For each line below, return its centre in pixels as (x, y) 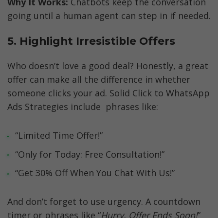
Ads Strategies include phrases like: (83, 107)
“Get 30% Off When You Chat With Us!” (95, 173)
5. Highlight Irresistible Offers (91, 41)
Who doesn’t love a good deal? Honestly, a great (108, 66)
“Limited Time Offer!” (59, 135)
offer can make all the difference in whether (99, 80)
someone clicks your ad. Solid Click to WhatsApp (109, 93)
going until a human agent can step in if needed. (109, 16)
